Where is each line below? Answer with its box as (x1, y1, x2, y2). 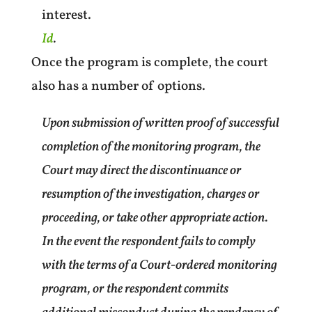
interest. (41, 6, 91, 24)
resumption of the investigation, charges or (41, 185, 260, 203)
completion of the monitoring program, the (41, 137, 260, 156)
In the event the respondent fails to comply (41, 232, 256, 251)
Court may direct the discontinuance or (41, 161, 242, 180)
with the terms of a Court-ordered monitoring (41, 256, 277, 274)
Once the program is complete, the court (31, 53, 268, 72)
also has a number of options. (31, 77, 205, 95)
